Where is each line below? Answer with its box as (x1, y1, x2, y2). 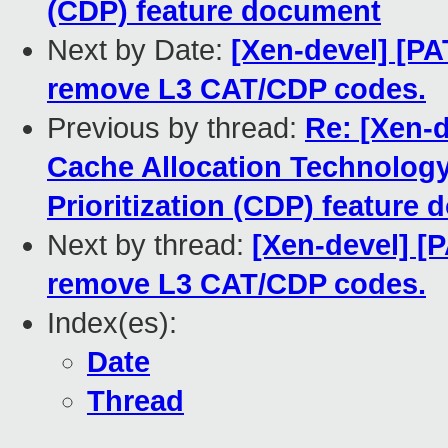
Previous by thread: (47, 112, 305, 145)
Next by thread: (47, 229, 252, 262)
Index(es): (47, 307, 177, 340)
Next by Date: (47, 34, 231, 67)
